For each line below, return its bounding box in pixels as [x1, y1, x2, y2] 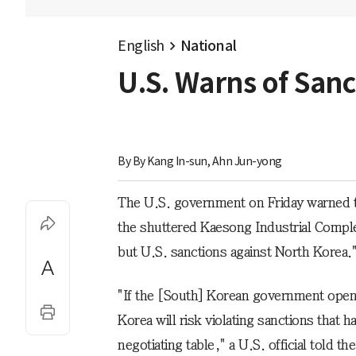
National [180, 37, 237, 55]
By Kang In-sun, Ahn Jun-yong [132, 154, 282, 169]
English [118, 37, 164, 55]
